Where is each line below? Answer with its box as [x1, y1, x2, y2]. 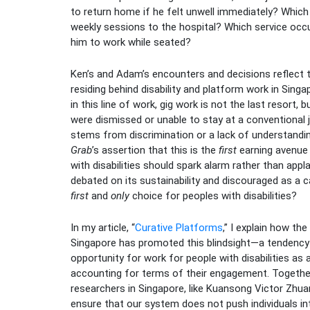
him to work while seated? [71, 35, 191, 48]
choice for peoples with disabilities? [129, 189, 297, 202]
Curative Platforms [135, 221, 223, 234]
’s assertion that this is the [92, 143, 219, 156]
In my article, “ [71, 221, 135, 234]
